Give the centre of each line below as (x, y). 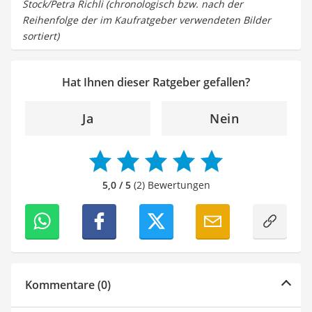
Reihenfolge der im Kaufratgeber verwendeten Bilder (147, 19)
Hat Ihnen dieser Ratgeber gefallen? (156, 82)
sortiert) (41, 36)
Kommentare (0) (68, 284)
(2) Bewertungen (170, 185)
